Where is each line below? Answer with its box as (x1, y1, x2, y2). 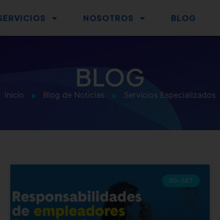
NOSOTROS (83, 13, 134, 23)
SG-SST (168, 177, 193, 185)
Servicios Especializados (124, 90, 216, 100)
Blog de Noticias (43, 90, 105, 100)
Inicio (4, 90, 24, 100)
